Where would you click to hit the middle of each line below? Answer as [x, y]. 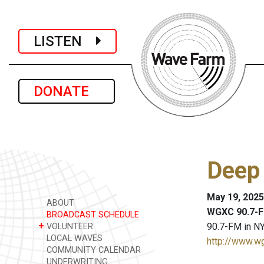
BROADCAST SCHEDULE [92, 215]
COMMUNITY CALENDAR [93, 250]
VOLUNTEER [69, 227]
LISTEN [65, 41]
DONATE [67, 91]
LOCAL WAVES [73, 238]
